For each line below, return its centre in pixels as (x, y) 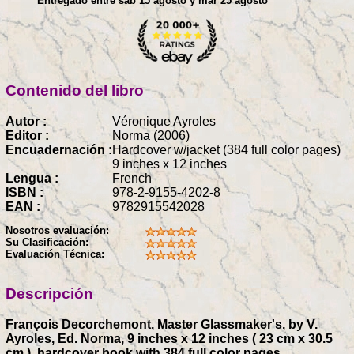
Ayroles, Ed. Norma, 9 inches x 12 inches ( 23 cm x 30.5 (169, 338)
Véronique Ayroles (164, 121)
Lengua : (32, 178)
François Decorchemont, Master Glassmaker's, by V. (162, 324)
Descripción (49, 294)
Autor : (26, 121)
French (132, 178)
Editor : (27, 135)
